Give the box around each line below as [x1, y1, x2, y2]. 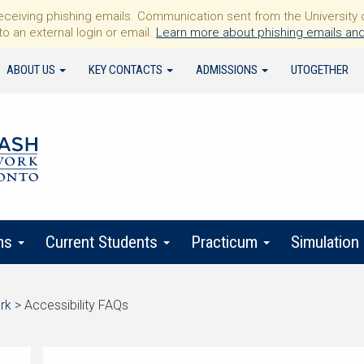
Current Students [45, 232, 162, 252]
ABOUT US [6, 63, 58, 77]
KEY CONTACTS [89, 63, 165, 77]
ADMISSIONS [196, 63, 260, 77]
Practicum [191, 232, 262, 252]
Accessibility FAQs [24, 297, 128, 313]
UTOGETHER [291, 63, 349, 77]
